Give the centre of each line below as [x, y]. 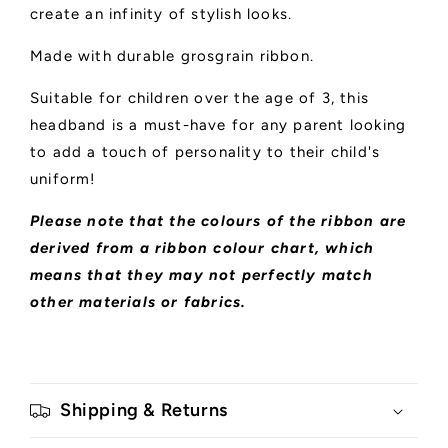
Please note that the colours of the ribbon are [218, 221]
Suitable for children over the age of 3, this [200, 98]
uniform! [63, 179]
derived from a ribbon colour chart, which [202, 248]
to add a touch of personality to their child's [205, 152]
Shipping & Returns [144, 410]
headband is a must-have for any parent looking [218, 125]
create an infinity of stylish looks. [161, 14]
